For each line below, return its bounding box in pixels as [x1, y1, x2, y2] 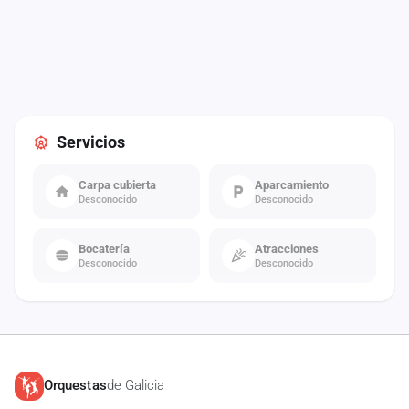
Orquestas [44, 377, 107, 393]
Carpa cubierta [79, 178, 156, 192]
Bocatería [79, 242, 130, 256]
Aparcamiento [255, 178, 329, 192]
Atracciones [255, 242, 319, 256]
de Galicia [106, 377, 165, 393]
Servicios [57, 131, 125, 152]
